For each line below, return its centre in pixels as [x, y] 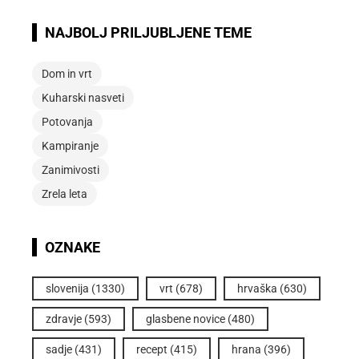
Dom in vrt [67, 73]
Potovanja [67, 121]
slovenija [67, 288]
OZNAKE [73, 247]
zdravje [64, 319]
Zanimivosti [71, 169]
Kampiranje [70, 145]
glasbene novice [186, 319]
